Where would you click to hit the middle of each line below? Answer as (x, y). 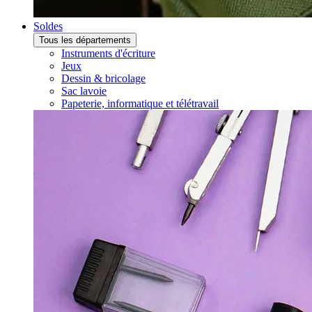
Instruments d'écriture (108, 53)
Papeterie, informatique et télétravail (140, 103)
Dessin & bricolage (103, 78)
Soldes (48, 26)
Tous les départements (85, 40)
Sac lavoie (84, 91)
